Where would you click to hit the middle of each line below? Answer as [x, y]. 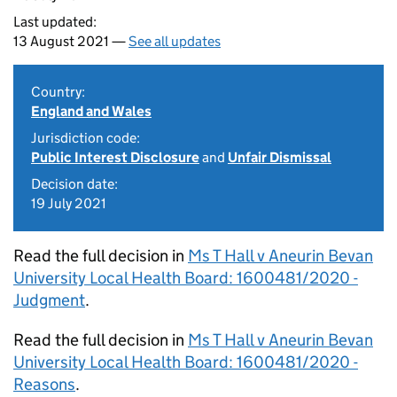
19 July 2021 [69, 203]
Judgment [49, 300]
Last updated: [55, 22]
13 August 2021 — [71, 41]
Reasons [44, 384]
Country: [58, 92]
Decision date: [74, 184]
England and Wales [91, 111]
